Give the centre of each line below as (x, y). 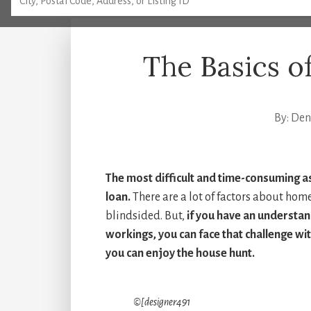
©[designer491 (162, 302)
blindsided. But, (146, 216)
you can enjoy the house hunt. (180, 253)
